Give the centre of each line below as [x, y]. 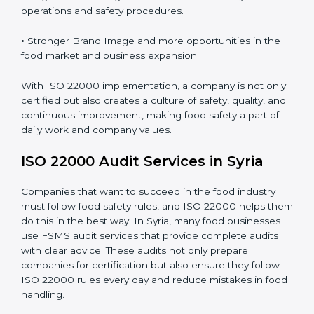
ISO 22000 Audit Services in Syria [142, 258]
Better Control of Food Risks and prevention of [139, 47]
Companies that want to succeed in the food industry [148, 288]
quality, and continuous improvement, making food [142, 211]
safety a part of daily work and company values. [133, 225]
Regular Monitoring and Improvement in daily [136, 91]
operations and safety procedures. [102, 106]
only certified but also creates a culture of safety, [136, 196]
